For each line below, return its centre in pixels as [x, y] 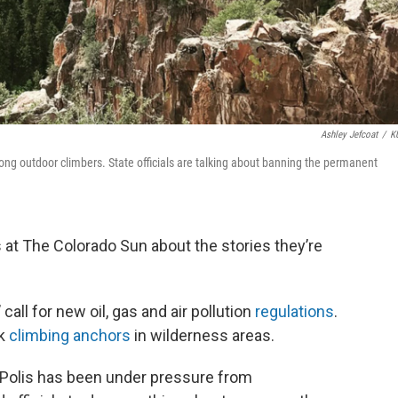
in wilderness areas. [203, 335]
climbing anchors [70, 335]
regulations [295, 311]
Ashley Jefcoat [349, 135]
